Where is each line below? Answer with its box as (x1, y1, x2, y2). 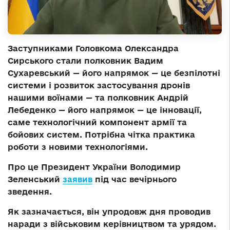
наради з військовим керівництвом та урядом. (8, 219, 216, 228)
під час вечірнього (92, 174, 177, 184)
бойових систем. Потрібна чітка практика (8, 129, 195, 139)
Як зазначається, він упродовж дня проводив (8, 206, 210, 216)
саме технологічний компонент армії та (8, 117, 187, 127)
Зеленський (8, 174, 63, 184)
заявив (63, 174, 92, 184)
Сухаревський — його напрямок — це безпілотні (8, 68, 220, 78)
